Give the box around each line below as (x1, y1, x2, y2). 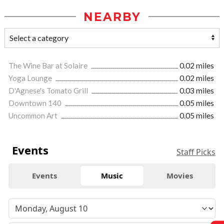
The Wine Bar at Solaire (8, 60, 89, 70)
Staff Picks (176, 146, 215, 157)
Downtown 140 (8, 98, 63, 107)
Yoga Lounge (8, 73, 53, 82)
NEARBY (83, 9, 141, 24)
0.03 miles (179, 85, 214, 95)
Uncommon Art (8, 110, 59, 120)
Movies (166, 170, 193, 181)
